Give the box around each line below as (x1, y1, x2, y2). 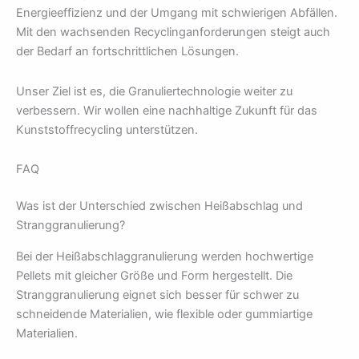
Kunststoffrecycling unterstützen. (16, 122, 198, 137)
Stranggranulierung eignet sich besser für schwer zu (16, 287, 299, 302)
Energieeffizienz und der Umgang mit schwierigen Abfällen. (16, 6, 337, 21)
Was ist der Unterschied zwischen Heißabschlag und (16, 199, 303, 214)
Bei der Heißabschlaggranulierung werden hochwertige (16, 248, 313, 264)
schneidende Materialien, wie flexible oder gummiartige (16, 306, 313, 321)
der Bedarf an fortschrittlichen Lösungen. (16, 44, 239, 59)
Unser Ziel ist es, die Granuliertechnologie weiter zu (16, 83, 292, 99)
